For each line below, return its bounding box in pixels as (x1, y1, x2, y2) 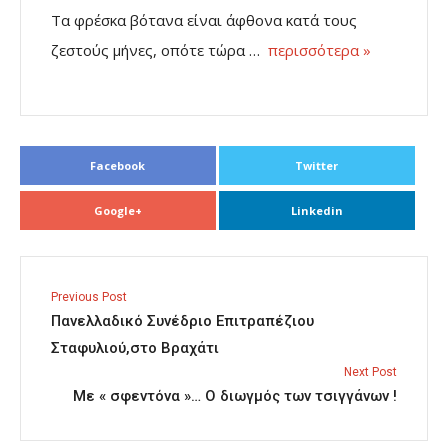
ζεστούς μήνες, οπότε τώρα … (51, 40, 268, 61)
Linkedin (290, 203, 343, 219)
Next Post (344, 365, 397, 380)
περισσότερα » (268, 40, 371, 61)
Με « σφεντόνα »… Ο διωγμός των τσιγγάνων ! (73, 387, 397, 406)
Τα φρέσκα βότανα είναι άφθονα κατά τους (51, 10, 357, 31)
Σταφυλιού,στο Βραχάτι (51, 339, 219, 358)
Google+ (93, 203, 142, 219)
